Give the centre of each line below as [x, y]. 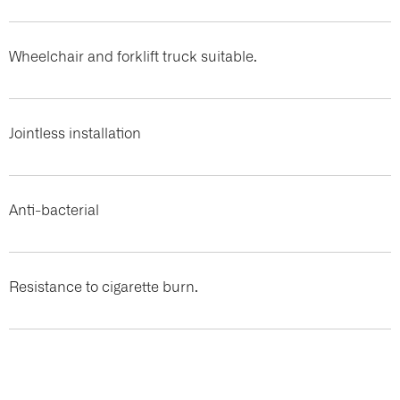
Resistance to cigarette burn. [104, 286]
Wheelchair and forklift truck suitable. [135, 55]
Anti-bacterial [56, 209]
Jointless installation [77, 132]
